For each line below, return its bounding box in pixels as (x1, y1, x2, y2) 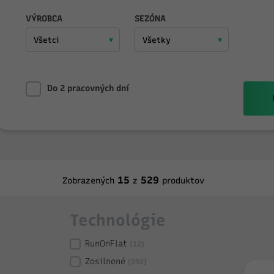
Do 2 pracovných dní (47, 83, 129, 94)
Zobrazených (62, 176, 114, 186)
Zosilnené (85, 256, 125, 267)
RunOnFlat (85, 239, 127, 249)
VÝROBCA (26, 13, 62, 24)
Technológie (70, 210, 166, 230)
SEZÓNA (135, 13, 166, 24)
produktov (162, 176, 204, 186)
